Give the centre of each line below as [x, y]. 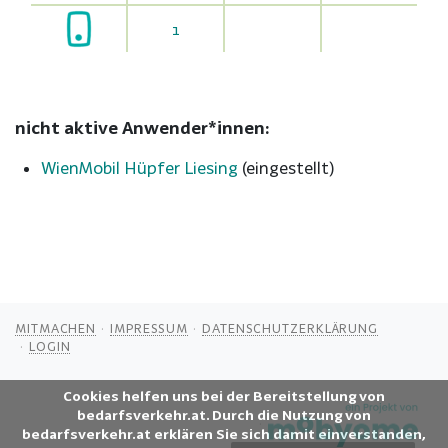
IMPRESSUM [149, 327]
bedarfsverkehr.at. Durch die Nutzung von [224, 415]
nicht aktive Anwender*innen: [142, 128]
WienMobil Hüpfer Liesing [139, 168]
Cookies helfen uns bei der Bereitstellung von [224, 396]
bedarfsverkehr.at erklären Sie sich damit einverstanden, [224, 434]
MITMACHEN [56, 327]
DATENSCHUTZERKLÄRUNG [290, 327]
